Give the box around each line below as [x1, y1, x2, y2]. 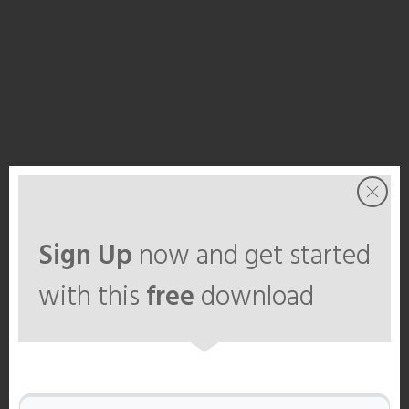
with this [38, 276, 146, 320]
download [194, 276, 314, 320]
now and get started [132, 235, 371, 278]
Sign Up [38, 235, 132, 278]
